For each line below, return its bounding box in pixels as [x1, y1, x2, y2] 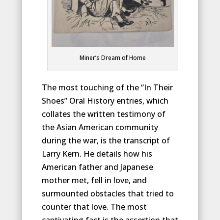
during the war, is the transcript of [41, 135, 170, 146]
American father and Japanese [41, 161, 153, 172]
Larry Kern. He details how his [41, 148, 152, 159]
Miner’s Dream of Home [80, 53, 146, 62]
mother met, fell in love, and [41, 174, 147, 186]
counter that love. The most [41, 201, 147, 212]
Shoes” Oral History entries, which [41, 95, 168, 106]
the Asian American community [41, 121, 158, 133]
